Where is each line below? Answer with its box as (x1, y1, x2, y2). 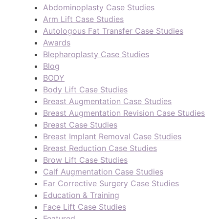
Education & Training (43, 190, 119, 200)
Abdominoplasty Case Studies (43, 2, 154, 13)
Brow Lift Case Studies (43, 155, 128, 165)
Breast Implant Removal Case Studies (43, 131, 181, 142)
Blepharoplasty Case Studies (43, 49, 149, 60)
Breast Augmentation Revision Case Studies (43, 108, 205, 118)
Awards (43, 38, 70, 48)
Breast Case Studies (43, 120, 117, 130)
